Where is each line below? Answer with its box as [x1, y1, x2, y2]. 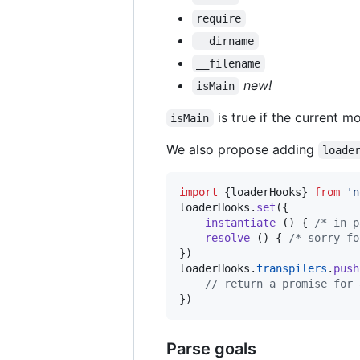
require [196, 11, 242, 25]
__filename [196, 56, 261, 70]
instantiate [205, 215, 276, 229]
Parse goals [166, 338, 256, 358]
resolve [205, 231, 250, 244]
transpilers [256, 261, 327, 275]
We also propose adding [166, 141, 318, 157]
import [179, 185, 218, 198]
